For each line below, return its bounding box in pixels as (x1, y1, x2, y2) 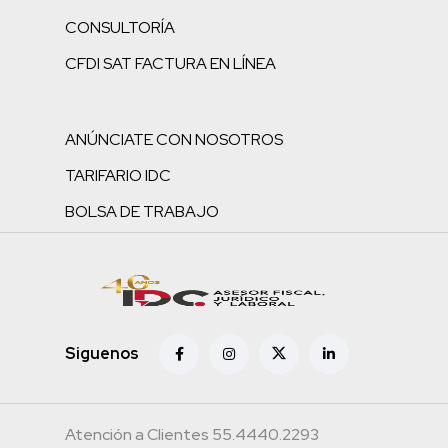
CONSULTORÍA (65, 16, 175, 38)
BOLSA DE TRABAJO (65, 200, 219, 222)
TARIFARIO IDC (65, 164, 171, 186)
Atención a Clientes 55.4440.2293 (65, 423, 319, 445)
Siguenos (65, 343, 139, 365)
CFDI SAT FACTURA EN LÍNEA (65, 52, 276, 74)
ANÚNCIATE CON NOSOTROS (65, 128, 283, 150)
